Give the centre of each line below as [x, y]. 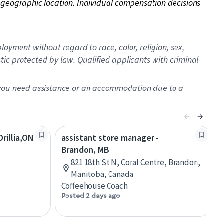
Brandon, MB [85, 149]
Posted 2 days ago [91, 196]
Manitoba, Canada [102, 174]
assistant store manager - [110, 138]
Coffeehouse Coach [94, 186]
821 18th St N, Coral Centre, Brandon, [136, 162]
